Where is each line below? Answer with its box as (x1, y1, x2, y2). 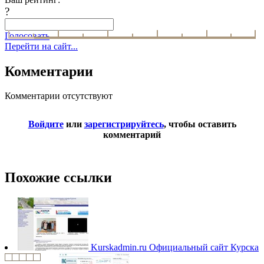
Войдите (28, 119, 64, 130)
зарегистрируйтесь (84, 119, 164, 130)
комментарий (103, 130, 161, 140)
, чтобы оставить (163, 119, 236, 130)
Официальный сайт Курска (149, 242, 259, 253)
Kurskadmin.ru (91, 242, 147, 253)
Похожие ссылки (5, 170, 112, 186)
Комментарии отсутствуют (5, 91, 113, 101)
